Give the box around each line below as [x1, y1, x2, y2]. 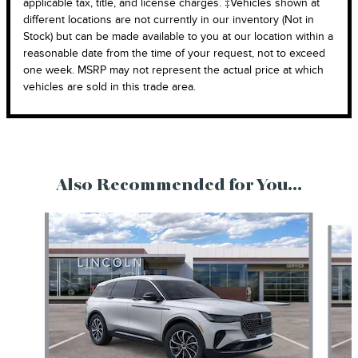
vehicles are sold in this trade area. [23, 80, 196, 94]
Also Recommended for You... [56, 177, 302, 195]
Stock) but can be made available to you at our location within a [23, 30, 333, 44]
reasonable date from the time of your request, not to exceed [23, 46, 325, 61]
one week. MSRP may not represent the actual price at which [23, 63, 324, 78]
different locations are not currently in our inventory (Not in [23, 13, 314, 27]
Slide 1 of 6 [6, 213, 59, 228]
